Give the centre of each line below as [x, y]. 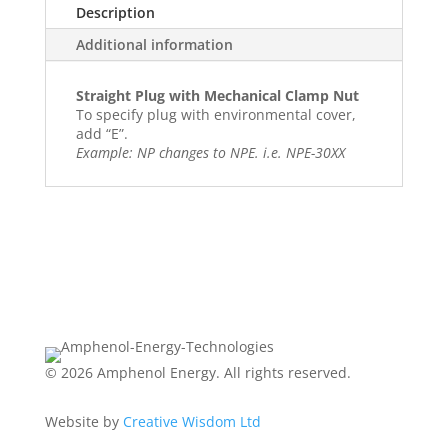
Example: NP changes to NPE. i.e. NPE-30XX [210, 152]
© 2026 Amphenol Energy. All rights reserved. [197, 372]
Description [115, 12]
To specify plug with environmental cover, [215, 114]
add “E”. [101, 133]
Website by [83, 421]
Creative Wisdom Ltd [191, 421]
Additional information [154, 44]
